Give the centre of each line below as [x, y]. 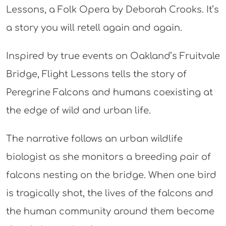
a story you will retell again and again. [94, 27]
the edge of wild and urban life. [78, 110]
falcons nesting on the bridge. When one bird [111, 175]
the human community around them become [110, 211]
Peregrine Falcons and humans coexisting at [109, 92]
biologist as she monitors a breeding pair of [108, 157]
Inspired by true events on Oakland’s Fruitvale [113, 56]
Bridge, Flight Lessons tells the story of [96, 74]
